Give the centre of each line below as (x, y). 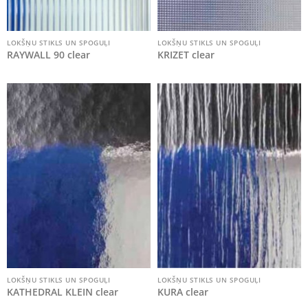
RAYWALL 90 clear (48, 55)
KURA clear (183, 292)
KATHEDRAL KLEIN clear (63, 292)
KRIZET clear (186, 55)
